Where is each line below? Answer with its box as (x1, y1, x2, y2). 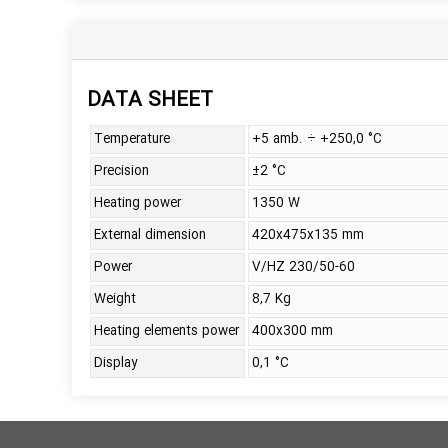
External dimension (94, 225, 206, 246)
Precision (94, 161, 149, 182)
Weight (94, 289, 136, 310)
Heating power (94, 193, 181, 214)
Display (94, 353, 137, 374)
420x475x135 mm (252, 225, 364, 246)
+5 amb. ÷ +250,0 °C (252, 129, 382, 150)
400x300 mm (252, 321, 333, 342)
